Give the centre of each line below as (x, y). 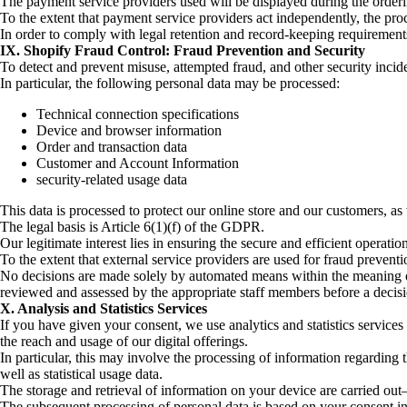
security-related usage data (112, 179)
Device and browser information (129, 130)
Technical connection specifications (138, 114)
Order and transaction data (112, 146)
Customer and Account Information (138, 163)
